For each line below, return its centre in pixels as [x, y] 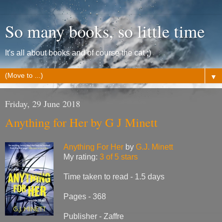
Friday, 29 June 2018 [43, 104]
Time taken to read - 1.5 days [114, 176]
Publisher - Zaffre [94, 216]
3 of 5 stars [119, 157]
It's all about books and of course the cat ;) [78, 53]
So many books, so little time [105, 31]
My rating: [82, 157]
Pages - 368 [85, 196]
